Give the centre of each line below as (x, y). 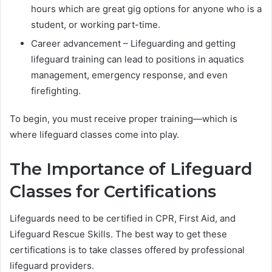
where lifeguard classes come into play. (97, 134)
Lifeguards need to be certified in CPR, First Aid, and (123, 219)
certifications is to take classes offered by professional (127, 250)
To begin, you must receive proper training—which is (124, 118)
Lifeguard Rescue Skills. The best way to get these (118, 234)
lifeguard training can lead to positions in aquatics (138, 59)
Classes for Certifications (113, 191)
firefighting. (58, 90)
